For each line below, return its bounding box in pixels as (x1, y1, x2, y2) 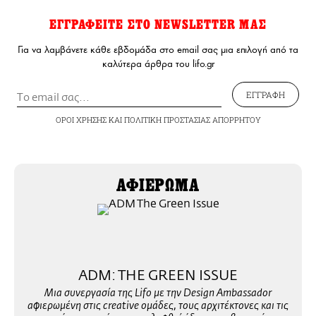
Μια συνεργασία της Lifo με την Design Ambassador (44, 288, 272, 300)
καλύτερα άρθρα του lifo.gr (102, 58, 214, 71)
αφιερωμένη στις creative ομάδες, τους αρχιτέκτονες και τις (28, 301, 288, 312)
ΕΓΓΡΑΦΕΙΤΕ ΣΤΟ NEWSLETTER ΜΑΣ (49, 17, 267, 33)
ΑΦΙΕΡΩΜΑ (116, 176, 200, 196)
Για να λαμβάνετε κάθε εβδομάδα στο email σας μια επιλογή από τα (18, 44, 298, 56)
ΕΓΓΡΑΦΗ (246, 89, 285, 101)
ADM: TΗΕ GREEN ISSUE (78, 267, 238, 284)
